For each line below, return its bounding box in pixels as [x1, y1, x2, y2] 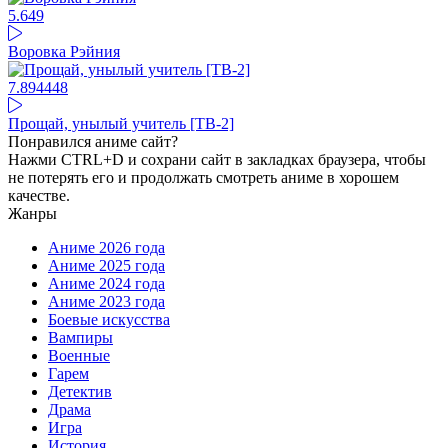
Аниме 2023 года [48, 293, 165, 310]
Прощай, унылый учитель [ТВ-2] [8, 115, 234, 132]
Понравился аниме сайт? [8, 133, 178, 150]
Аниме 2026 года [48, 239, 165, 256]
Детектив [48, 383, 112, 400]
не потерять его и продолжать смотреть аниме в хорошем [8, 169, 399, 186]
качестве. [8, 187, 70, 204]
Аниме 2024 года [48, 275, 165, 292]
